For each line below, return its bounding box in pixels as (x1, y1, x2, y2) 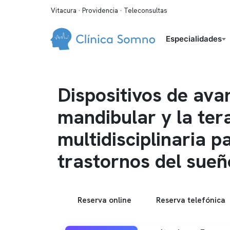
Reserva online (78, 195, 131, 205)
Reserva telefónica (156, 195, 225, 205)
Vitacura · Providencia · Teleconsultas (51, 6, 167, 15)
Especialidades (165, 34, 222, 44)
